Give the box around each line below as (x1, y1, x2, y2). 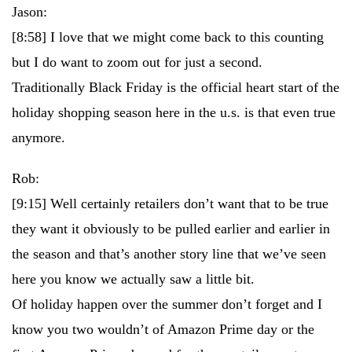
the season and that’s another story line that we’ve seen (12, 246, 326, 262)
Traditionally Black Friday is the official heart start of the (12, 79, 339, 95)
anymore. (12, 130, 65, 145)
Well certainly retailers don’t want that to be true (50, 196, 328, 211)
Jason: (12, 4, 47, 20)
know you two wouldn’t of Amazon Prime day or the (12, 321, 314, 337)
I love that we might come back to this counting (50, 29, 324, 45)
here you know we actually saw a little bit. (12, 271, 255, 287)
